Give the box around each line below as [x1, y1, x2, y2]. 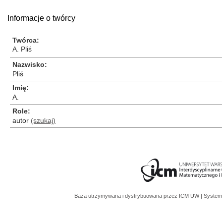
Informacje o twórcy [7, 14, 75, 22]
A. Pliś [12, 45, 32, 53]
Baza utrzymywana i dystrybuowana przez [74, 193, 179, 199]
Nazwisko [12, 60, 45, 68]
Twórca [12, 36, 37, 44]
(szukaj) [31, 116, 55, 124]
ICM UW [179, 193, 201, 199]
